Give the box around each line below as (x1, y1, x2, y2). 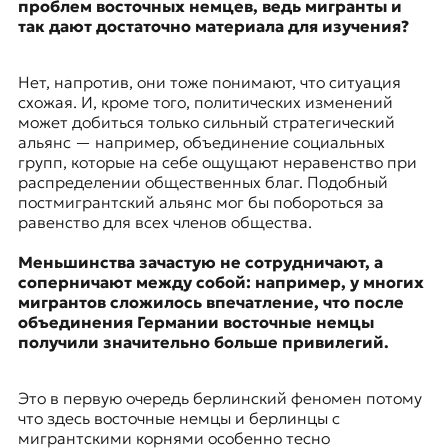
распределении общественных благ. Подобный (17, 172, 388, 193)
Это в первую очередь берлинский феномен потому (17, 388, 422, 409)
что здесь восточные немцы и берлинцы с (17, 408, 340, 429)
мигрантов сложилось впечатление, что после (17, 292, 404, 313)
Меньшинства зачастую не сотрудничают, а (17, 252, 383, 273)
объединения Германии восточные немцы (17, 312, 374, 333)
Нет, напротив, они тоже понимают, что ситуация (17, 72, 401, 93)
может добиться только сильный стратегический (17, 112, 395, 133)
